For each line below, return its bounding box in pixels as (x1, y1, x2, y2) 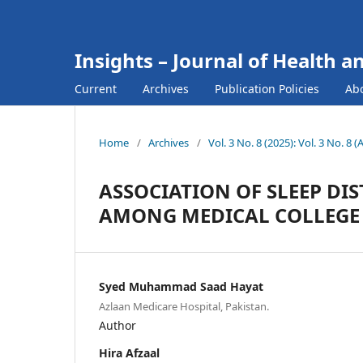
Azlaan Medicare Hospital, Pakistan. (99, 298, 269, 314)
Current (75, 80, 117, 96)
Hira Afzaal (99, 344, 160, 361)
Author (99, 317, 136, 333)
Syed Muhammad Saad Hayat (99, 278, 263, 294)
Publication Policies (215, 80, 319, 96)
